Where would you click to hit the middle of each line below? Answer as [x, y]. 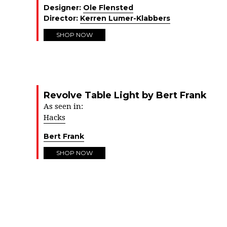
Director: [62, 18]
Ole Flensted [108, 8]
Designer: [63, 8]
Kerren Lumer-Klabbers [125, 18]
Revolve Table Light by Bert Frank [125, 95]
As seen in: [63, 106]
